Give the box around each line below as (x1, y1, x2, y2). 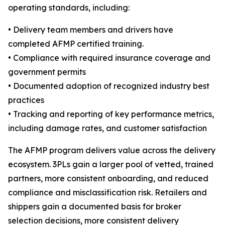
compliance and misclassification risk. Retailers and (8, 187, 207, 198)
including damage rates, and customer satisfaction (8, 123, 207, 134)
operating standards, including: (8, 3, 130, 13)
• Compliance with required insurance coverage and (8, 53, 210, 63)
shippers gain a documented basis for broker (8, 201, 181, 212)
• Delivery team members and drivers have (8, 25, 173, 35)
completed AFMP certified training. (8, 39, 144, 49)
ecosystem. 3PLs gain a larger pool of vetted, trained (8, 159, 213, 170)
